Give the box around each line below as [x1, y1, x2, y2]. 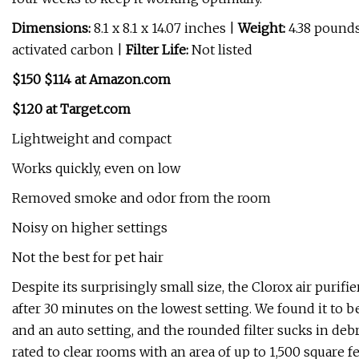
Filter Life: [126, 42, 188, 58]
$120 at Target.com [12, 101, 131, 118]
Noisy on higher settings [12, 220, 167, 236]
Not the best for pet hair [12, 249, 163, 266]
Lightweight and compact [12, 131, 171, 147]
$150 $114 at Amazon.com [12, 71, 171, 88]
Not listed [188, 42, 252, 58]
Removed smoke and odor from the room [12, 190, 271, 207]
